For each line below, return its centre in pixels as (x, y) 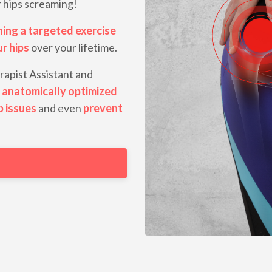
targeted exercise (72, 31)
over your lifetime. (73, 48)
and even (60, 108)
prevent (103, 108)
